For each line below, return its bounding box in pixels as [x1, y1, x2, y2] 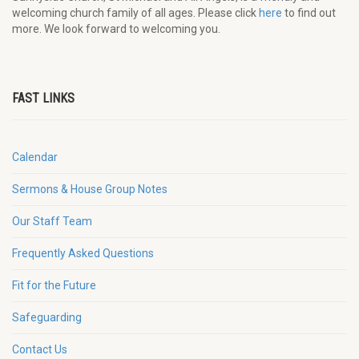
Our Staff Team [12, 215, 92, 228]
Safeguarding [12, 311, 82, 325]
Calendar [12, 151, 58, 164]
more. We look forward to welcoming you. [12, 22, 220, 36]
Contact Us [12, 343, 67, 357]
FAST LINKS [12, 91, 75, 107]
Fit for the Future [12, 279, 96, 292]
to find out [282, 6, 336, 20]
